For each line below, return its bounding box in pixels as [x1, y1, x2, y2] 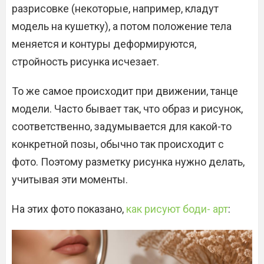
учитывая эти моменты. [12, 173, 128, 186]
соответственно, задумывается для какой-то [12, 120, 232, 133]
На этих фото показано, [12, 203, 126, 215]
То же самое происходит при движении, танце [12, 85, 238, 97]
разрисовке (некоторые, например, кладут [12, 2, 219, 15]
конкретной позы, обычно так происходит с [12, 138, 224, 150]
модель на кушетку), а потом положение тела [12, 20, 232, 32]
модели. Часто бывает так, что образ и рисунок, [12, 103, 243, 115]
